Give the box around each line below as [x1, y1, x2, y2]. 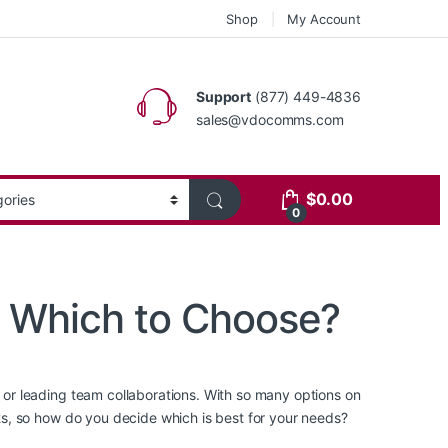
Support [196, 87, 252, 105]
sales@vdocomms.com [196, 110, 344, 128]
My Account [287, 10, 361, 27]
